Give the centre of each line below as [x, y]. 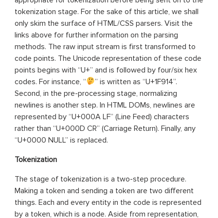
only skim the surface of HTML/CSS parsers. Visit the [104, 23]
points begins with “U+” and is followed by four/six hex [106, 70]
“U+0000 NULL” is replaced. [61, 140]
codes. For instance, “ [50, 82]
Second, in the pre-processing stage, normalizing [96, 93]
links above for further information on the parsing [96, 35]
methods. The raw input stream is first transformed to [105, 46]
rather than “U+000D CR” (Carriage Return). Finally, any [105, 128]
